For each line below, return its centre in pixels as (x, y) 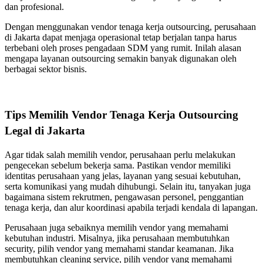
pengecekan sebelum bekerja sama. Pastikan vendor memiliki (118, 165)
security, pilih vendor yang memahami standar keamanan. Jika (119, 248)
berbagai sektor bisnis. (46, 69)
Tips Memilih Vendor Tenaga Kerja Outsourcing (122, 114)
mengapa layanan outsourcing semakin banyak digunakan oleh (121, 58)
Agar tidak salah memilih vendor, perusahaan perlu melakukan (120, 154)
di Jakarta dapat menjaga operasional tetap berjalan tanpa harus (121, 37)
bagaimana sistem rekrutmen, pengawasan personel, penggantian (124, 197)
